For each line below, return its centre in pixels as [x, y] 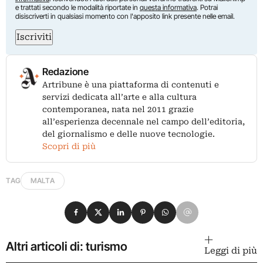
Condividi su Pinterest [181, 208]
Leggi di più [231, 250]
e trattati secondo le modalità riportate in [77, 7]
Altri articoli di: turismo [67, 246]
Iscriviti [34, 37]
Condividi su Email [218, 208]
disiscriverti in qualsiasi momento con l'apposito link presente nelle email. [125, 16]
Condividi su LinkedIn [159, 208]
